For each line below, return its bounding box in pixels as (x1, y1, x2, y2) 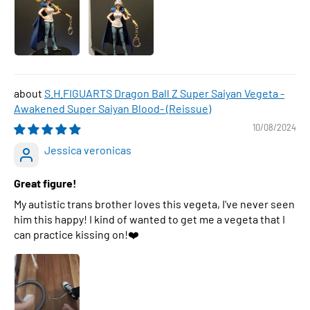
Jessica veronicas (44, 143, 131, 156)
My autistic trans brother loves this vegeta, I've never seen (14, 197, 295, 210)
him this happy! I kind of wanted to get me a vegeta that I (14, 212, 285, 226)
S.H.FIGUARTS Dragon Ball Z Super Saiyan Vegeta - (44, 86, 284, 100)
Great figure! (14, 176, 77, 190)
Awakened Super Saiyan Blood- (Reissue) (14, 102, 211, 115)
